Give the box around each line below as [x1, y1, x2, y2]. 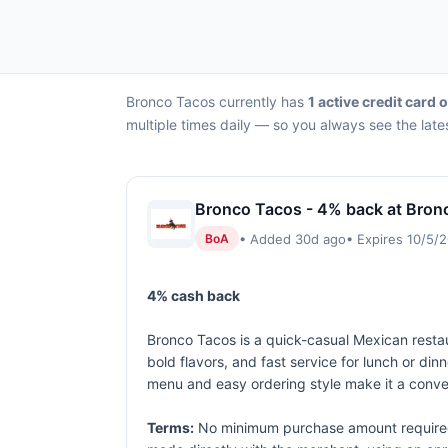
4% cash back [147, 287, 240, 304]
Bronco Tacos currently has [126, 93, 308, 110]
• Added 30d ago [239, 230, 346, 247]
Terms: [147, 419, 194, 436]
